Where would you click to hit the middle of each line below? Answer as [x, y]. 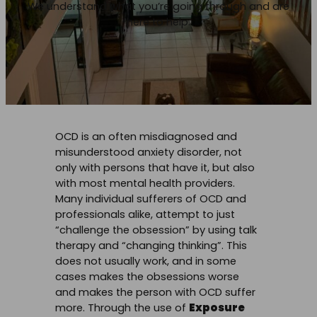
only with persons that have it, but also [155, 168]
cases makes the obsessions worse [147, 277]
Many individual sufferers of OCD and [151, 199]
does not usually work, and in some [146, 261]
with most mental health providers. [145, 184]
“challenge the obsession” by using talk [156, 230]
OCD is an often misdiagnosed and [146, 137]
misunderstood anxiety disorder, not [149, 152]
